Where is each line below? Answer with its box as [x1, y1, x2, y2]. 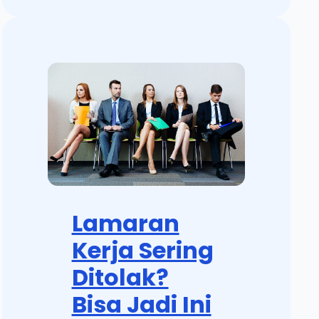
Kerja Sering [71, 234, 214, 266]
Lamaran [71, 206, 179, 239]
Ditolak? [71, 261, 169, 293]
